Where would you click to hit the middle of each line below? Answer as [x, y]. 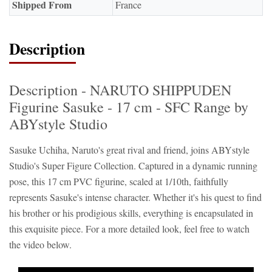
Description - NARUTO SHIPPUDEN [120, 90]
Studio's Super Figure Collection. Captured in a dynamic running [133, 165]
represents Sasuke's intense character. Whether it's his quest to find [135, 197]
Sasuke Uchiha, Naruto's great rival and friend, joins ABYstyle [129, 150]
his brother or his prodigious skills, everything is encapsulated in [131, 213]
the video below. [40, 244]
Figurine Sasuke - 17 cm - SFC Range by [129, 107]
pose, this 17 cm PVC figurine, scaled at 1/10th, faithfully [119, 181]
